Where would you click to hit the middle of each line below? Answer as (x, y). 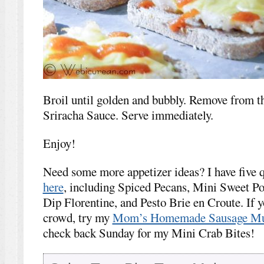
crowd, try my (77, 217)
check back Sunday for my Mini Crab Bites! (148, 232)
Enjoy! (59, 143)
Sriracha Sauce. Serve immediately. (128, 115)
